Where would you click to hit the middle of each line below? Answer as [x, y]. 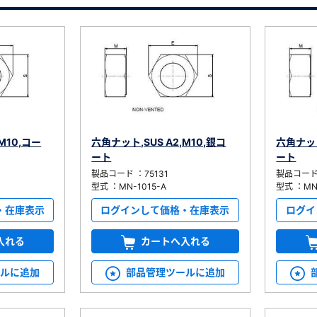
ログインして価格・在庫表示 [165, 210]
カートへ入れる [175, 241]
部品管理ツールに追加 [175, 272]
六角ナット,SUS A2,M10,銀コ [159, 142]
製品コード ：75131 [130, 174]
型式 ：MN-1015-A [129, 187]
